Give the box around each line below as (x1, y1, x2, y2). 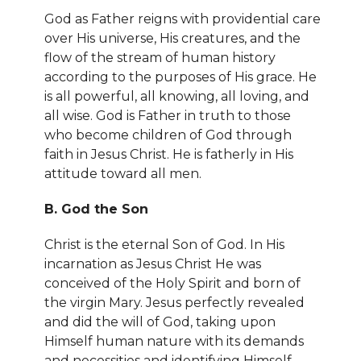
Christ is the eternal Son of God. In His (44, 236, 284, 252)
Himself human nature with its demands (44, 333, 304, 349)
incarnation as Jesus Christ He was (44, 255, 261, 272)
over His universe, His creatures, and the (44, 30, 301, 46)
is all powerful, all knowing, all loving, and (44, 88, 309, 104)
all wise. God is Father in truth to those (44, 107, 291, 123)
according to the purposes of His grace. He (44, 68, 317, 85)
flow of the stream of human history (44, 49, 276, 65)
